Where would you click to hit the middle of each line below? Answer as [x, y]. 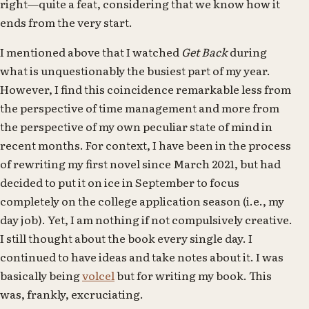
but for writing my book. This [193, 275]
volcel [98, 275]
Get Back [205, 51]
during [247, 51]
